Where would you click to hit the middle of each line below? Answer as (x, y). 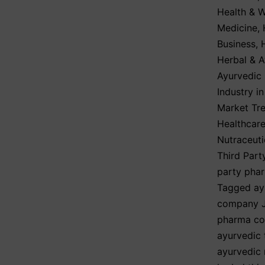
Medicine (237, 28)
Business (236, 44)
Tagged (235, 188)
